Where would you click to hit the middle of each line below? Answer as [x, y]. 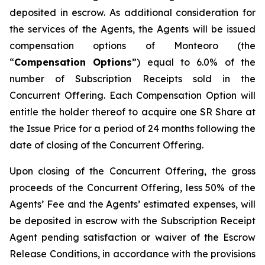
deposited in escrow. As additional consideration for [132, 12]
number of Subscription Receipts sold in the [132, 79]
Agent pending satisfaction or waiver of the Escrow [132, 237]
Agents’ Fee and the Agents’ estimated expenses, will [132, 204]
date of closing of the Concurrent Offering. [106, 145]
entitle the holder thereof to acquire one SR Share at [132, 112]
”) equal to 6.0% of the [194, 62]
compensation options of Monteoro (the [132, 46]
